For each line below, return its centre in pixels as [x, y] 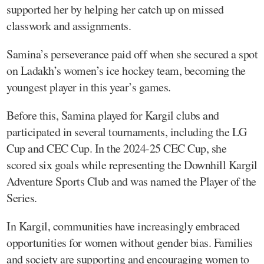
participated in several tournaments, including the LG [127, 132]
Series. [22, 198]
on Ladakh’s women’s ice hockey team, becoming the [126, 71]
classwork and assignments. [69, 26]
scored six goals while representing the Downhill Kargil [132, 165]
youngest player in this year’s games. [89, 87]
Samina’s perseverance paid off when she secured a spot [132, 54]
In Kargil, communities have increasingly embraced [123, 226]
